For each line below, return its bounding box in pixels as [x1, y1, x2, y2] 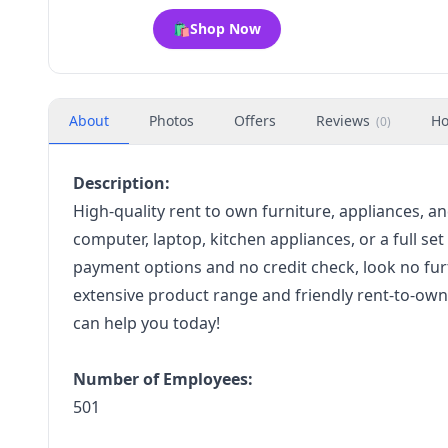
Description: [73, 172, 170, 194]
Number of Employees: [73, 368, 253, 390]
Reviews [316, 111, 370, 130]
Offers [234, 111, 276, 130]
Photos [149, 111, 194, 130]
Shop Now [190, 19, 261, 38]
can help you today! [73, 312, 220, 334]
